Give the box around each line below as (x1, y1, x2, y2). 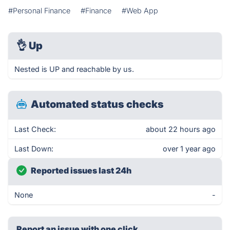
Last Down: (14, 144, 53, 153)
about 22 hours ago (146, 125, 216, 133)
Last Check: (14, 125, 56, 133)
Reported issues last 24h (31, 165, 131, 176)
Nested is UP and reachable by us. (14, 65, 134, 73)
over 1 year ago (163, 144, 216, 153)
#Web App (122, 6, 158, 15)
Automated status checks (31, 98, 164, 110)
